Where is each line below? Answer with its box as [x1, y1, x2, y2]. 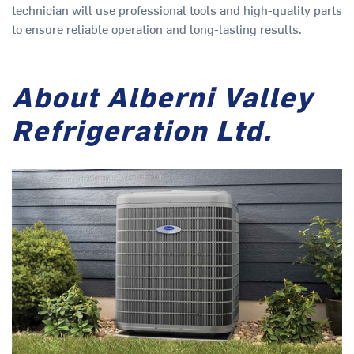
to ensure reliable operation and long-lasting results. [12, 19, 302, 37]
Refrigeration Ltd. [12, 110, 273, 149]
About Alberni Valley [12, 77, 313, 115]
